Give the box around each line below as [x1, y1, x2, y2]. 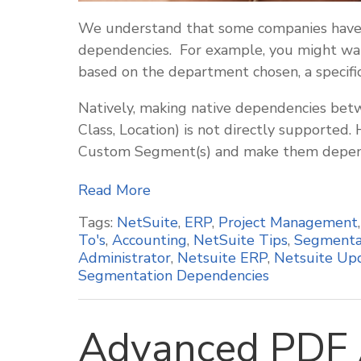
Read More [78, 180, 151, 200]
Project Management [218, 213, 358, 232]
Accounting [112, 230, 187, 250]
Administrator [78, 248, 171, 268]
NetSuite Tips [193, 230, 288, 250]
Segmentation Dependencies [78, 266, 269, 285]
